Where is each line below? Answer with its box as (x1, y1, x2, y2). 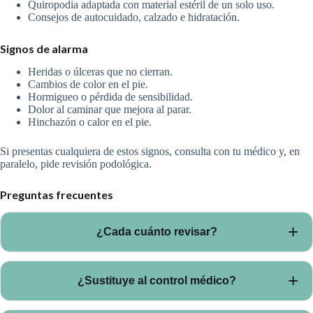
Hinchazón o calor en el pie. (28, 115, 152, 128)
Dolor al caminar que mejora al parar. (28, 103, 191, 115)
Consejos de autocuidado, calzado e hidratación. (28, 11, 240, 24)
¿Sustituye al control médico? (77, 275, 236, 287)
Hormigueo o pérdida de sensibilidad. (28, 90, 193, 103)
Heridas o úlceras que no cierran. (28, 65, 173, 78)
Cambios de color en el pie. (28, 78, 148, 90)
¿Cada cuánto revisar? (96, 226, 217, 238)
